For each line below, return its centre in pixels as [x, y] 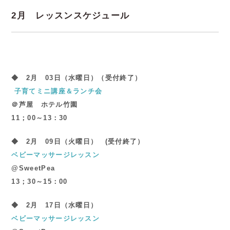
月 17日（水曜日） [68, 205]
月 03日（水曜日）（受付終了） [86, 78]
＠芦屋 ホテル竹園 [45, 104]
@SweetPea [33, 168]
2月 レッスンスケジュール [71, 15]
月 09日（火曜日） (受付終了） [88, 141]
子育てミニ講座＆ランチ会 [58, 91]
